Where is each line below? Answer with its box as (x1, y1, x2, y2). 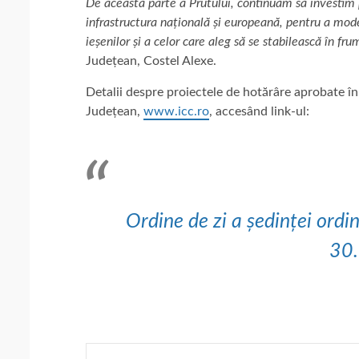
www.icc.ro (143, 104, 209, 118)
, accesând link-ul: (209, 104, 309, 118)
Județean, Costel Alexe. (86, 54, 216, 67)
